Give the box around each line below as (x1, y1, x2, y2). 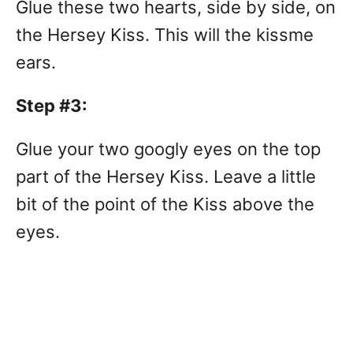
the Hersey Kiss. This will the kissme (16, 24, 314, 45)
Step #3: (16, 95, 87, 116)
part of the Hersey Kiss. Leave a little (16, 166, 316, 187)
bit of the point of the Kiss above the (16, 194, 314, 214)
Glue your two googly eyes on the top (16, 139, 321, 159)
